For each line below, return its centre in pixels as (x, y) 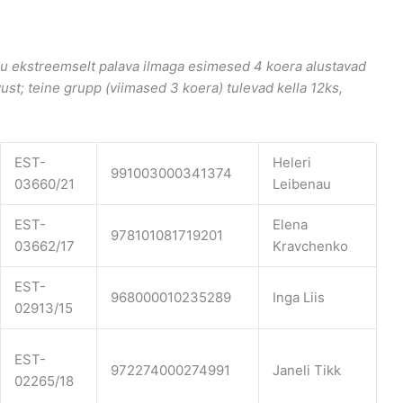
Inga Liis (299, 297)
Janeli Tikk (307, 370)
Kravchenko (310, 246)
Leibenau (302, 184)
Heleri (292, 162)
